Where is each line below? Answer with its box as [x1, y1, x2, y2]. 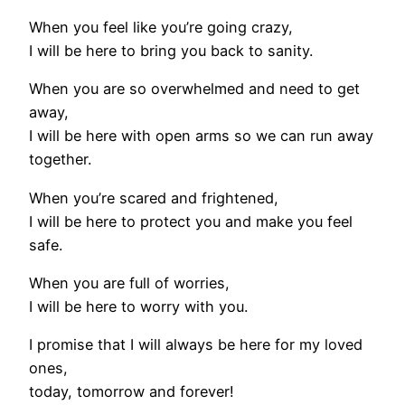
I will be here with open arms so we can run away [29, 127, 373, 146]
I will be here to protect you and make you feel [29, 212, 353, 231]
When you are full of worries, [29, 273, 230, 292]
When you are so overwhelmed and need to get [29, 80, 360, 99]
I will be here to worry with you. [29, 297, 248, 316]
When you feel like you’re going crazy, [29, 18, 293, 37]
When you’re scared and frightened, [29, 188, 278, 207]
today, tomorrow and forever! [29, 382, 234, 401]
